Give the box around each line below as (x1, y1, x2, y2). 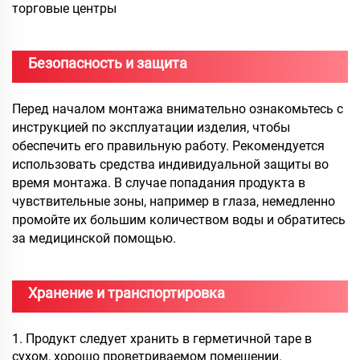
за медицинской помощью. (12, 231, 176, 247)
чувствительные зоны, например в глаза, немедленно (12, 194, 335, 210)
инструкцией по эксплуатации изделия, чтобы (12, 120, 290, 136)
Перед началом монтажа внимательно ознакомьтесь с (12, 101, 343, 117)
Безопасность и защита (28, 55, 187, 72)
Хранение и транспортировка (28, 284, 225, 302)
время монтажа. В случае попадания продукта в (12, 175, 305, 191)
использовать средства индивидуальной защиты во (12, 157, 329, 173)
